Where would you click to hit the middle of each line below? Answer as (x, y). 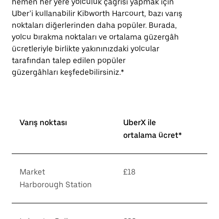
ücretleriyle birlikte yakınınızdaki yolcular (86, 49)
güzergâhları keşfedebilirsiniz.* (68, 72)
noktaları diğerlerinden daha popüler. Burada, (94, 25)
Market (32, 172)
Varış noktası (43, 122)
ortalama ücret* (153, 135)
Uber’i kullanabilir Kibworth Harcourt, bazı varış (97, 13)
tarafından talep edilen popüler (69, 60)
